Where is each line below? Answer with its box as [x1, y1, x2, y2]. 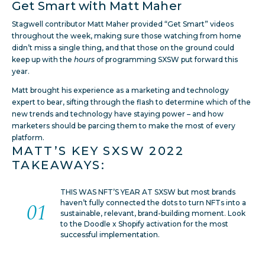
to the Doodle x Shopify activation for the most [60, 219, 229, 228]
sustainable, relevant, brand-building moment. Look [60, 208, 246, 218]
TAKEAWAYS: [12, 157, 105, 172]
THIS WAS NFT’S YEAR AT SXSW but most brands [60, 187, 236, 196]
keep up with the [12, 54, 74, 64]
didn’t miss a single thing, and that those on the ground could [12, 43, 234, 52]
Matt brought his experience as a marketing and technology [12, 85, 229, 95]
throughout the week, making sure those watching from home [12, 31, 241, 40]
